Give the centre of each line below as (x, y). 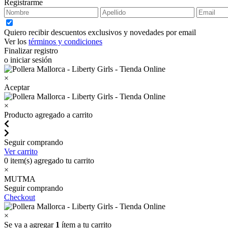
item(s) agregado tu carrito (51, 160)
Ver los (16, 41)
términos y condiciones (65, 41)
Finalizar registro (31, 50)
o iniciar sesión (28, 60)
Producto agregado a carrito (48, 115)
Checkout (20, 197)
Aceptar (17, 87)
